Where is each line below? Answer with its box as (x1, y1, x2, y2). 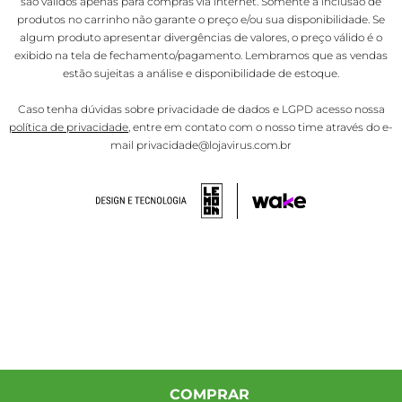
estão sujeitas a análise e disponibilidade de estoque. (63, 66, 339, 81)
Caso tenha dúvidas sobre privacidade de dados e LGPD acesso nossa (17, 102, 385, 117)
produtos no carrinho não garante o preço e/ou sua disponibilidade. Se (17, 13, 385, 27)
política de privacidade (9, 120, 128, 135)
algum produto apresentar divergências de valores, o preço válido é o (20, 31, 382, 45)
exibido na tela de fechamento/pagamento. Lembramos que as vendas (14, 48, 388, 63)
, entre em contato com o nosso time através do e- (128, 120, 393, 135)
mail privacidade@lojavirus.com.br (110, 138, 292, 153)
